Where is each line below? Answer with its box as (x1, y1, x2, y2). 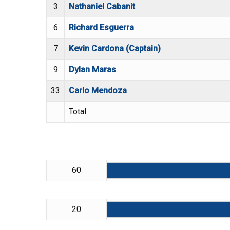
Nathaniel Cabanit (69, 2, 135, 12)
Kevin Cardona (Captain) (69, 44, 161, 54)
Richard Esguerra (69, 23, 134, 33)
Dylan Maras (69, 65, 116, 75)
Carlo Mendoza (69, 86, 127, 96)
